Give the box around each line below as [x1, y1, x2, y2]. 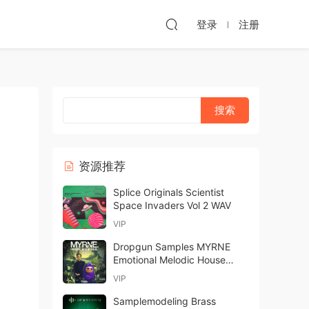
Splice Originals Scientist [113, 186, 224, 198]
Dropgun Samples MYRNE [113, 241, 230, 252]
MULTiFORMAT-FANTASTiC [113, 267, 236, 279]
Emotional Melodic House [113, 254, 226, 266]
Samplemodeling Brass [113, 295, 216, 307]
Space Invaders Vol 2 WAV [113, 199, 231, 211]
